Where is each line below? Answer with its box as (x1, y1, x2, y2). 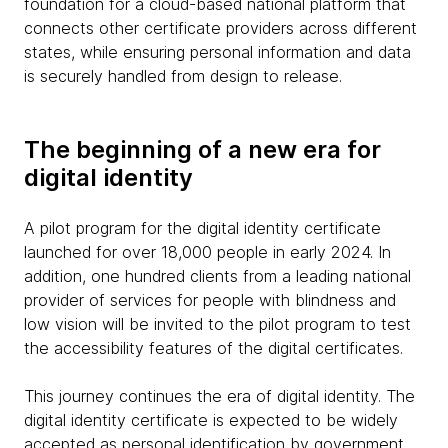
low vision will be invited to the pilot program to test (24, 314, 411, 334)
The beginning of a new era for (24, 135, 381, 164)
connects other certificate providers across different (24, 18, 417, 38)
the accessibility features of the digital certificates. (24, 338, 403, 358)
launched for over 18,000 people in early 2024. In (24, 242, 391, 262)
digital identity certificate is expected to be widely (24, 410, 398, 430)
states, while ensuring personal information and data (24, 42, 411, 62)
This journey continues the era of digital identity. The (24, 386, 415, 406)
